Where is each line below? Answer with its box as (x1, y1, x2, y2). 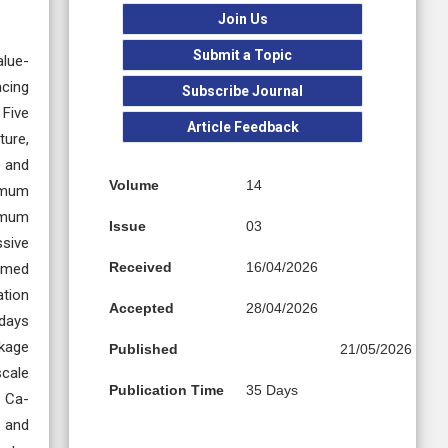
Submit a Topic (193, 47, 293, 64)
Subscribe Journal (182, 83, 304, 100)
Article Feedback (186, 119, 299, 136)
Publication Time (109, 382, 225, 399)
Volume (109, 177, 160, 194)
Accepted (109, 300, 175, 317)
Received (109, 259, 173, 276)
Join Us (217, 11, 268, 28)
